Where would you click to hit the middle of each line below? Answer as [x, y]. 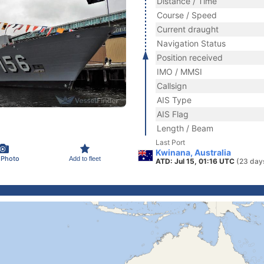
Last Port [170, 142]
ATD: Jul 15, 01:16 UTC [196, 161]
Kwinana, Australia [193, 152]
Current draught [188, 29]
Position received [190, 57]
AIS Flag [173, 114]
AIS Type [174, 100]
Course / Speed [187, 15]
